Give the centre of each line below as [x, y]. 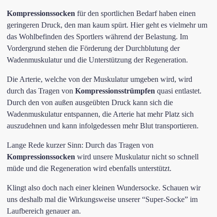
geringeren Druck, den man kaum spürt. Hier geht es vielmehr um [107, 25]
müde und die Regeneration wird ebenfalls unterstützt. [89, 168]
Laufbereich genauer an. [44, 211]
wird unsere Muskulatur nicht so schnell [137, 157]
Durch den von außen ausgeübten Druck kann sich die [90, 102]
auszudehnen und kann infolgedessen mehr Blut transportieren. [103, 126]
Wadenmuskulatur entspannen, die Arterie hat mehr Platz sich [100, 114]
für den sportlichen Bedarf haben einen [135, 13]
